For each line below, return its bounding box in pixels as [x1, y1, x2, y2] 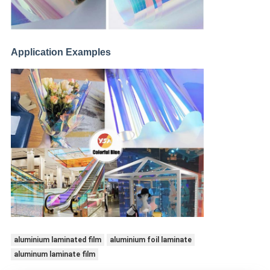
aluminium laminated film [13, 235, 101, 244]
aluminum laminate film [13, 250, 95, 259]
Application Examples [10, 46, 111, 57]
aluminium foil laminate [109, 235, 192, 244]
